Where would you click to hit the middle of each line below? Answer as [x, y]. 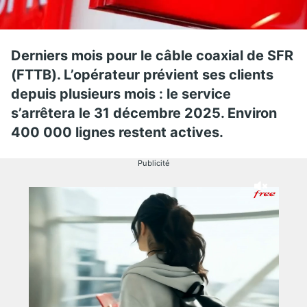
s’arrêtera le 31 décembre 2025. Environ [144, 113]
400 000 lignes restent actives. [119, 132]
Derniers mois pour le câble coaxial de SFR [152, 55]
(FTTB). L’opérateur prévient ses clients [142, 74]
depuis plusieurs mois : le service [121, 94]
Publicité [153, 163]
